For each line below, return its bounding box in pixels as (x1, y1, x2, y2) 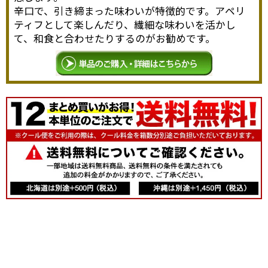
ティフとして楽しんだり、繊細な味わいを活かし (14, 17, 236, 32)
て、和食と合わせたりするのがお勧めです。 (14, 31, 216, 45)
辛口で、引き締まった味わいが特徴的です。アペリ (14, 3, 246, 18)
